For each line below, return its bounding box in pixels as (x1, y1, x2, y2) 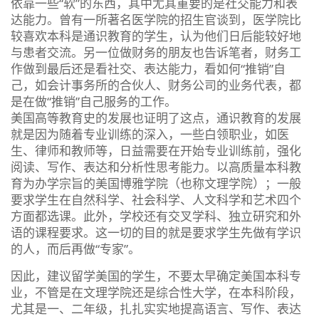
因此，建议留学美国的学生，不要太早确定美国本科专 (11, 267, 301, 284)
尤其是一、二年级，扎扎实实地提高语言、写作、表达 (11, 300, 301, 317)
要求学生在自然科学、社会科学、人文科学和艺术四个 (11, 191, 301, 208)
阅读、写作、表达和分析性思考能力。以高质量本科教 (11, 158, 301, 175)
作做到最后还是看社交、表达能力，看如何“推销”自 (11, 60, 286, 77)
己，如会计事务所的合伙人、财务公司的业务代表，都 (11, 76, 301, 93)
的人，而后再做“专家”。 (11, 240, 140, 257)
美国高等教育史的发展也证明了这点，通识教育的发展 (11, 109, 301, 126)
